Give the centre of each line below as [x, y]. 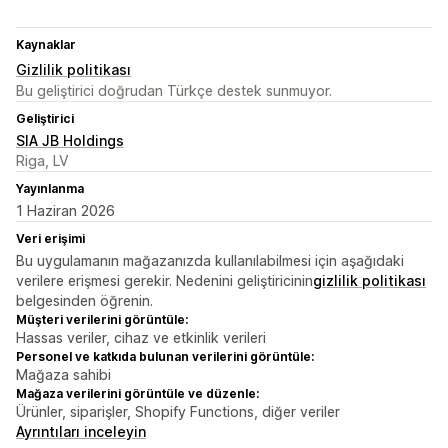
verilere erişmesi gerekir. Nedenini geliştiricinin [164, 281]
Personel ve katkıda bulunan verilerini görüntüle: [165, 357]
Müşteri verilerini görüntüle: [102, 320]
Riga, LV [42, 161]
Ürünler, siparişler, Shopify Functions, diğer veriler [178, 412]
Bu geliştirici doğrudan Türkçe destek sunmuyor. [174, 91]
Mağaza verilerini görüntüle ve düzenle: [137, 394]
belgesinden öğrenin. [84, 301]
